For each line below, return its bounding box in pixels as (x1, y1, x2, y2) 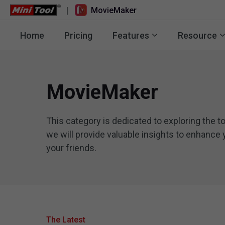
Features (113, 30, 149, 41)
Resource (178, 30, 217, 41)
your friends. (46, 143, 96, 153)
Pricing (64, 30, 92, 41)
